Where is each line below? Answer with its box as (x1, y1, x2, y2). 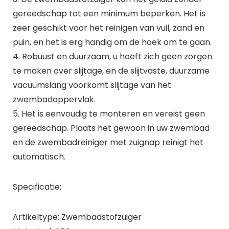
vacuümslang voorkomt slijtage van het (12, 79, 171, 91)
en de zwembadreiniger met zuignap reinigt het (12, 136, 203, 148)
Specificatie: (12, 180, 61, 193)
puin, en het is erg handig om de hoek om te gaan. (12, 36, 212, 48)
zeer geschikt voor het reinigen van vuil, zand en (12, 21, 204, 34)
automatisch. (12, 150, 65, 163)
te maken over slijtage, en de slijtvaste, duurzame (12, 64, 210, 77)
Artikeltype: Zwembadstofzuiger (12, 211, 142, 223)
